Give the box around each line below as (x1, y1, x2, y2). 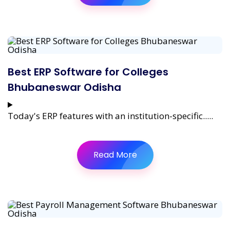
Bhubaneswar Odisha (8, 80, 121, 94)
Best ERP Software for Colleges (8, 64, 168, 79)
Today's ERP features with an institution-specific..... (8, 109, 213, 122)
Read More (93, 148, 137, 161)
